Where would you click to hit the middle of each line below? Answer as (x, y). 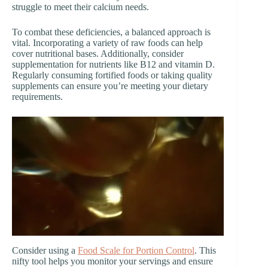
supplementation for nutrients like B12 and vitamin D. (113, 64)
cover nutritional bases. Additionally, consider (98, 53)
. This (205, 251)
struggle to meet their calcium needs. (80, 7)
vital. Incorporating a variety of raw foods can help (107, 42)
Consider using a (45, 251)
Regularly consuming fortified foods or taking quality (112, 75)
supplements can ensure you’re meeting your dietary (110, 86)
